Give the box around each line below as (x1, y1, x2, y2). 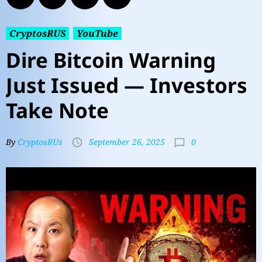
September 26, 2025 (89, 136, 165, 148)
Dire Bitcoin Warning (6, 46, 216, 74)
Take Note (6, 96, 109, 124)
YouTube (77, 27, 118, 40)
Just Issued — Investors (6, 71, 247, 99)
